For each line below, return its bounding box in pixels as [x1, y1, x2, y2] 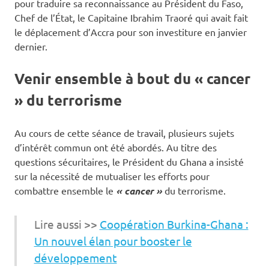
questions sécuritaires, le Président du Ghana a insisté [14, 156, 244, 168]
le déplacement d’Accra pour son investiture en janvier [14, 26, 247, 38]
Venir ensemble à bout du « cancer [14, 69, 250, 88]
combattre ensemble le [14, 184, 116, 197]
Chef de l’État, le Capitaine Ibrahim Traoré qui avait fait [14, 11, 248, 24]
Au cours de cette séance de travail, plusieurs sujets [14, 127, 234, 139]
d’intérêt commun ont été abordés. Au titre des [14, 141, 217, 154]
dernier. [14, 40, 47, 53]
